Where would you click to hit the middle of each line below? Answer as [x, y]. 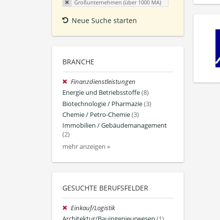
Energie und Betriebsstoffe [101, 93]
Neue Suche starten [104, 21]
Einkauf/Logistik [93, 208]
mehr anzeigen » [86, 147]
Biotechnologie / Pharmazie [102, 104]
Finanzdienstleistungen [103, 82]
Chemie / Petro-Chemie [96, 114]
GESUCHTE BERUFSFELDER [105, 188]
